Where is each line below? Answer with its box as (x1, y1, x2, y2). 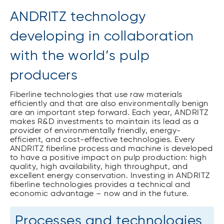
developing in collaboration (10, 29, 194, 43)
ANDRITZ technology (10, 9, 146, 24)
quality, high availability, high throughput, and (10, 162, 188, 171)
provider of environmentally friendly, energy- (10, 126, 181, 135)
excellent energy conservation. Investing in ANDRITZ (10, 171, 210, 180)
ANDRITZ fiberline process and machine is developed (10, 144, 213, 153)
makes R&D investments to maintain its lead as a (10, 117, 199, 126)
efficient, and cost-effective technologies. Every (10, 135, 195, 144)
